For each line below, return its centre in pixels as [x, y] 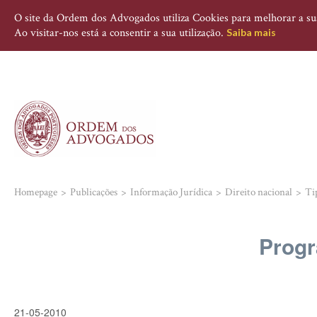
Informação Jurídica [171, 192]
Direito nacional [259, 192]
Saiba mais [251, 32]
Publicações [94, 192]
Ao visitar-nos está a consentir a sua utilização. [120, 33]
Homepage [36, 192]
